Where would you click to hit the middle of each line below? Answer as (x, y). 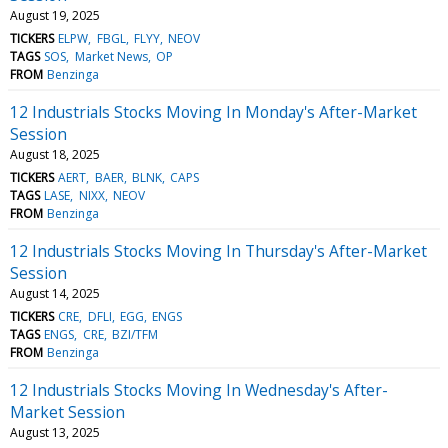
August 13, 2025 (55, 432)
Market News (111, 56)
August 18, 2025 (55, 154)
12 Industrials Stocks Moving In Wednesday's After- (199, 389)
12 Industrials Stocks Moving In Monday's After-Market (213, 111)
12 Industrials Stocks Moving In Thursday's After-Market (218, 250)
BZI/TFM (134, 334)
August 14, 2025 (55, 293)
